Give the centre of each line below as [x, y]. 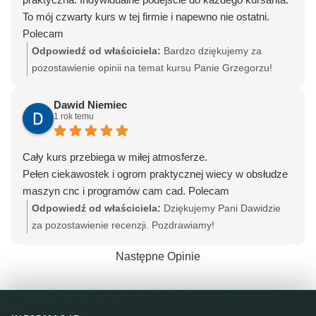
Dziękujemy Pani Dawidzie [222, 208]
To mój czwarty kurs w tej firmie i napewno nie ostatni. [146, 17]
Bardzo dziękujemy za [213, 51]
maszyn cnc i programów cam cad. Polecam [126, 191]
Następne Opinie [158, 256]
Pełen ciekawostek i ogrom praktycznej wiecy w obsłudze [155, 174]
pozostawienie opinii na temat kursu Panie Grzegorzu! [152, 68]
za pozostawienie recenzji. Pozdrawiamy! [123, 225]
